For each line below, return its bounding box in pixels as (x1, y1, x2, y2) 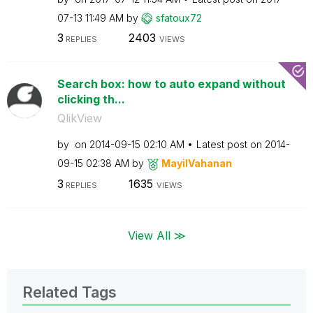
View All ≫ (127, 228, 186, 242)
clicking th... (57, 92, 125, 106)
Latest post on (196, 138, 265, 150)
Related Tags (22, 282, 117, 301)
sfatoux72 (155, 11, 202, 24)
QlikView (57, 111, 102, 125)
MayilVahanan (161, 157, 232, 169)
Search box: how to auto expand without (57, 77, 286, 91)
